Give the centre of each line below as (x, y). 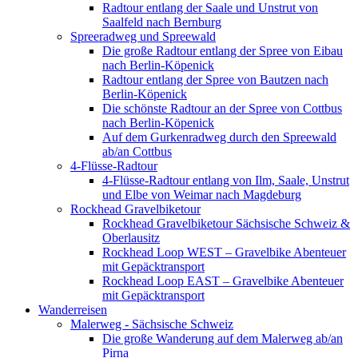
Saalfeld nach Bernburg (162, 22)
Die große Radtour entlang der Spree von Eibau (223, 50)
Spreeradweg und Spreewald (143, 36)
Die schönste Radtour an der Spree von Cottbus (222, 108)
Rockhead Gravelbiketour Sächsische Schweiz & (226, 223)
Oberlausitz (131, 237)
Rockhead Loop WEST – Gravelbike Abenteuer (224, 252)
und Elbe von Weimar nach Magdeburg (202, 194)
